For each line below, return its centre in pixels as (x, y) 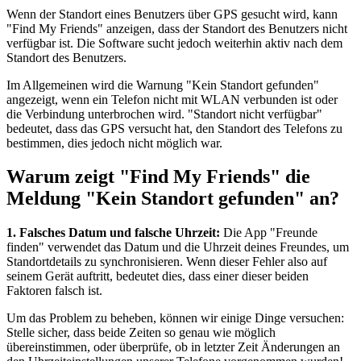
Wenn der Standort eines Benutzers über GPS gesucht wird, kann (172, 14)
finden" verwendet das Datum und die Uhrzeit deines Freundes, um (178, 247)
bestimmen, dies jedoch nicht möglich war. (114, 143)
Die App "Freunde (269, 233)
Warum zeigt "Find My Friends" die (158, 177)
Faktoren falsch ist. (54, 291)
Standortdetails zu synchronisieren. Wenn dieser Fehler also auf (167, 262)
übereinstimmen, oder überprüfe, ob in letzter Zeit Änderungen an (173, 347)
